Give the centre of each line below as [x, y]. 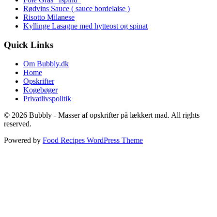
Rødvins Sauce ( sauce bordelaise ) [77, 9]
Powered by [23, 140]
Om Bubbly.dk [46, 63]
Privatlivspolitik [47, 98]
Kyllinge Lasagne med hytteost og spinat [85, 26]
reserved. [18, 124]
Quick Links [29, 45]
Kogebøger [40, 90]
